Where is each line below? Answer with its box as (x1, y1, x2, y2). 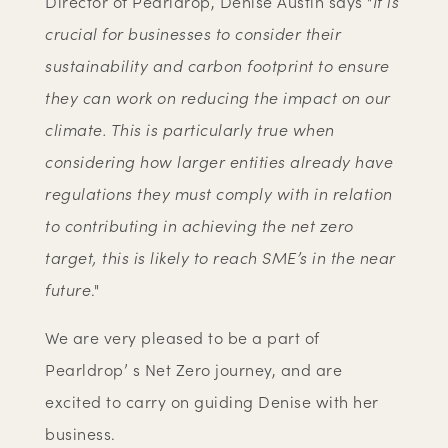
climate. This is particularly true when (45, 118, 335, 141)
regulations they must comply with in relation (45, 182, 393, 205)
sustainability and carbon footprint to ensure (45, 54, 390, 77)
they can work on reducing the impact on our (45, 86, 391, 109)
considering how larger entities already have (45, 150, 394, 173)
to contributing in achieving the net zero (45, 214, 354, 237)
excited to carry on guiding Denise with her (45, 390, 379, 413)
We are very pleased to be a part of (45, 326, 320, 349)
